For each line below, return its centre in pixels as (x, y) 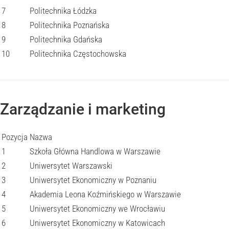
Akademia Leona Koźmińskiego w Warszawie (105, 194)
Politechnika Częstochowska (78, 54)
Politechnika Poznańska (70, 25)
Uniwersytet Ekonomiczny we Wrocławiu (97, 209)
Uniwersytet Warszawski (71, 166)
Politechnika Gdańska (66, 39)
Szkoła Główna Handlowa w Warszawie (95, 151)
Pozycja (15, 137)
